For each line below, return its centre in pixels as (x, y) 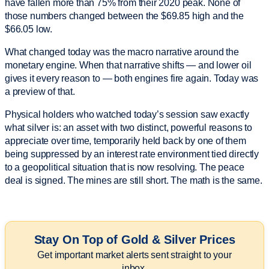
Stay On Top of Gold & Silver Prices (134, 239)
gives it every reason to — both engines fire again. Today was (132, 78)
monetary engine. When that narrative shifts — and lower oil (128, 65)
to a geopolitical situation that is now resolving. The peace (125, 167)
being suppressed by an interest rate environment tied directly (132, 154)
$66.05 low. (29, 29)
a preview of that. (40, 91)
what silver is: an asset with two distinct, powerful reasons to (128, 127)
